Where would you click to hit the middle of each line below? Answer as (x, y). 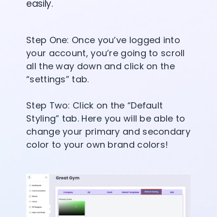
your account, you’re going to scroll (106, 53)
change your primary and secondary (108, 131)
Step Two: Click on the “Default (95, 105)
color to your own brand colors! (97, 144)
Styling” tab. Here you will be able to (106, 118)
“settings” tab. (58, 79)
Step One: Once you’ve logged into (103, 40)
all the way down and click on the (101, 66)
